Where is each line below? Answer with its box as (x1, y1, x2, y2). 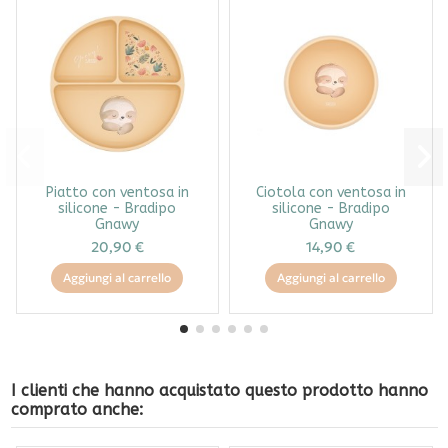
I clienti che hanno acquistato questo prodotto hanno (10, 380, 428, 400)
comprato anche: (10, 399, 143, 419)
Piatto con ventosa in (45, 183, 189, 201)
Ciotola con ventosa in (255, 183, 406, 201)
